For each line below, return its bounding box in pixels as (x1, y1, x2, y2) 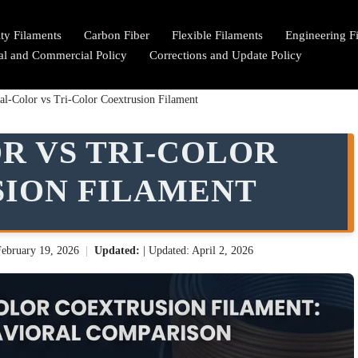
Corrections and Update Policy (149, 49, 302, 62)
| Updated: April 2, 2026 (143, 245, 253, 257)
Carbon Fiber (84, 29, 149, 42)
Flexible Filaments (172, 29, 263, 42)
